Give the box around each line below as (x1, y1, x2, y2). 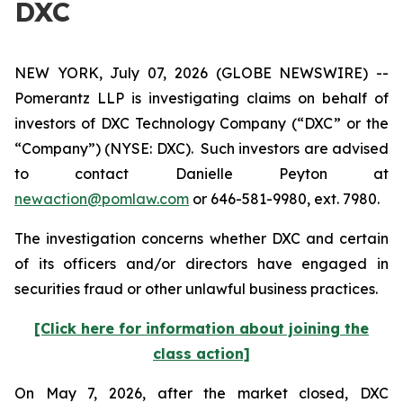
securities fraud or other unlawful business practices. (14, 280, 381, 298)
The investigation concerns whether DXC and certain (14, 229, 389, 247)
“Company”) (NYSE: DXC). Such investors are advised (14, 139, 389, 157)
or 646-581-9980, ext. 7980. (189, 190, 380, 208)
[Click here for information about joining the (34, 319, 369, 337)
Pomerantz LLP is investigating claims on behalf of (14, 89, 389, 107)
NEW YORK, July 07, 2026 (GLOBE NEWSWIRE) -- (14, 64, 389, 82)
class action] (153, 345, 250, 363)
